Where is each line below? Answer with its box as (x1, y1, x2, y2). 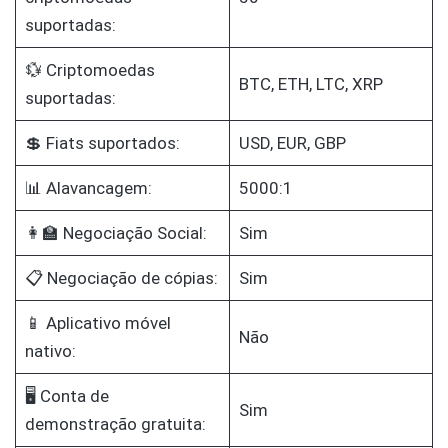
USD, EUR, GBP (238, 133, 346, 154)
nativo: (24, 341, 76, 362)
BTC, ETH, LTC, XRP (238, 74, 383, 95)
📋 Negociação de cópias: (24, 268, 218, 289)
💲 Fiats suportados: (24, 133, 180, 154)
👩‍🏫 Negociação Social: (24, 223, 207, 244)
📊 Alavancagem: (24, 178, 152, 199)
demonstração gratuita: (24, 414, 206, 435)
